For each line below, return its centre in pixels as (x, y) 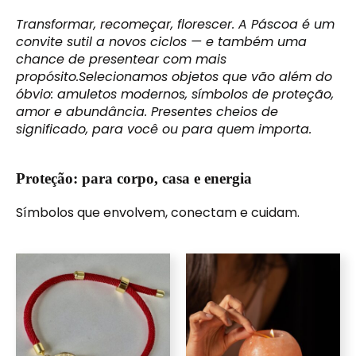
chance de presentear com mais (121, 59)
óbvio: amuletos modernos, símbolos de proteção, (175, 94)
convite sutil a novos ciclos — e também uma (161, 41)
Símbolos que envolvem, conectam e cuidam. (158, 212)
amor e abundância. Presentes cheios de (147, 111)
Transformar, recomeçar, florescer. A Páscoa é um (175, 24)
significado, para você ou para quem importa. (164, 129)
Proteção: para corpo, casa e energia (134, 178)
